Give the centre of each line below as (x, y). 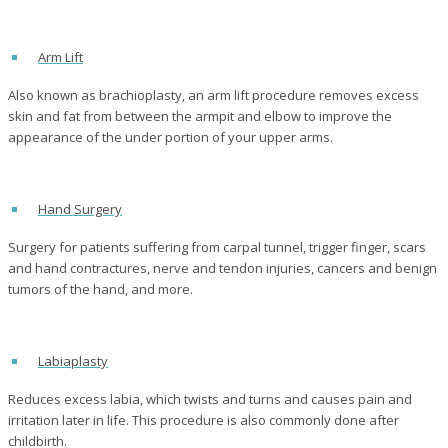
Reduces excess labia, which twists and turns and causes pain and (210, 398)
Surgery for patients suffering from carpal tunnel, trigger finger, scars (217, 246)
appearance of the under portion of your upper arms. (170, 136)
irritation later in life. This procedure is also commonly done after (203, 419)
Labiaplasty (73, 360)
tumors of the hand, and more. (100, 288)
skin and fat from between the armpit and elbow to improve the (200, 115)
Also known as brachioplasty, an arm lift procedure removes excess (213, 94)
